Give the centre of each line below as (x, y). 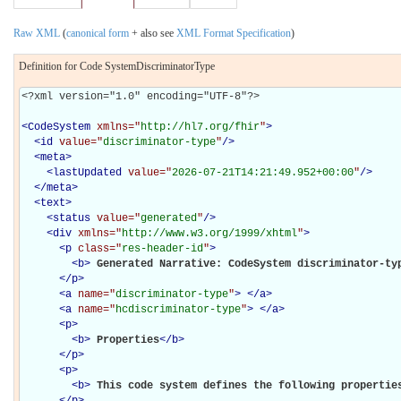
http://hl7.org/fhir (200, 127)
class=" (100, 248)
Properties (128, 340)
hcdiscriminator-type (178, 309)
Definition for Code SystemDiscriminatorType (117, 66)
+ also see (153, 33)
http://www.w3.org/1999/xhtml (209, 233)
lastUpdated (87, 172)
